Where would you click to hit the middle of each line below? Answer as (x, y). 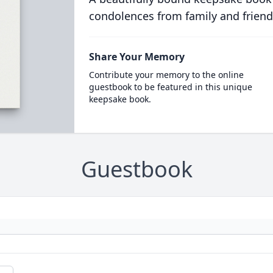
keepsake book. (120, 99)
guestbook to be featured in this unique (170, 87)
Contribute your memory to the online (166, 75)
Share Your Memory (136, 57)
